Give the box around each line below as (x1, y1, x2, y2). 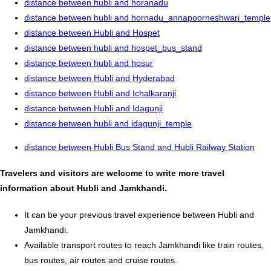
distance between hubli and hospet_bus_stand (24, 42, 202, 53)
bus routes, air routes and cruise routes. (24, 255, 177, 265)
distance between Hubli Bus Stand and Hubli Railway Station (24, 142, 255, 152)
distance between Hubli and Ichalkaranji (24, 88, 176, 98)
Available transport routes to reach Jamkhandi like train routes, (24, 240, 264, 250)
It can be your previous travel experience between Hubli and (24, 209, 254, 220)
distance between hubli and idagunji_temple (24, 118, 192, 128)
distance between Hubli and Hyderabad (24, 73, 175, 83)
